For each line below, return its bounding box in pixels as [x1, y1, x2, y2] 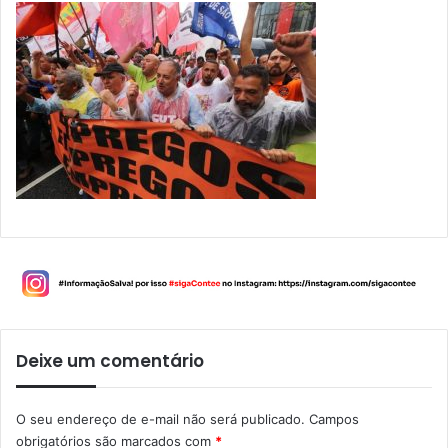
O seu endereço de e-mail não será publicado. [16, 411, 305, 428]
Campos [309, 411, 359, 428]
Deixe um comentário [16, 349, 204, 374]
